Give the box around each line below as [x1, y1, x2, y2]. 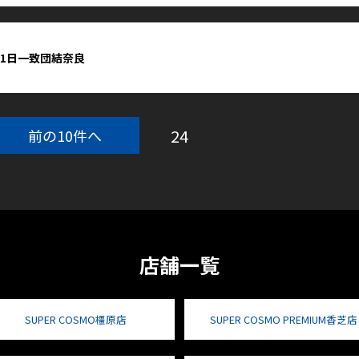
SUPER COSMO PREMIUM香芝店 [209, 312, 357, 327]
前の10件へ [28, 125, 103, 146]
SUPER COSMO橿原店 [25, 312, 127, 327]
